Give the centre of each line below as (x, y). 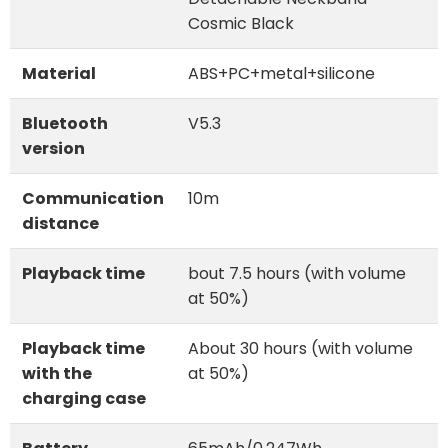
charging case (84, 398)
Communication (93, 198)
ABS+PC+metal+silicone (281, 73)
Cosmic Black (241, 23)
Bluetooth (65, 123)
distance (60, 223)
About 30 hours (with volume (300, 348)
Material (59, 73)
